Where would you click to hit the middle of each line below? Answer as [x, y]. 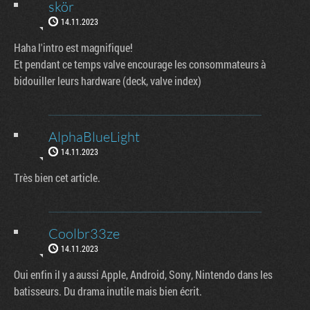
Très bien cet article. [57, 177]
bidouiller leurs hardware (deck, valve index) [108, 80]
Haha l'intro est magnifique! [73, 47]
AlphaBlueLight [94, 136]
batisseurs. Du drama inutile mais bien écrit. [108, 291]
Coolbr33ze [84, 233]
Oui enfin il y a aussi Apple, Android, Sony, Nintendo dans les [143, 274]
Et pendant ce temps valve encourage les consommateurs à [140, 64]
